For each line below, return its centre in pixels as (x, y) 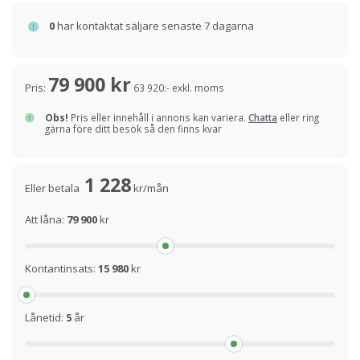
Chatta (263, 118)
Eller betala (55, 188)
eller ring (298, 118)
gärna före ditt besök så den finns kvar (133, 129)
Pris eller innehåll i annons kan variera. (158, 118)
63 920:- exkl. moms (179, 88)
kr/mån (150, 188)
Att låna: (46, 220)
